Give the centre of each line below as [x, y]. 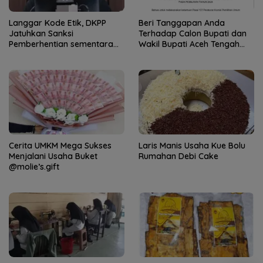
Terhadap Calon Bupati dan [193, 33]
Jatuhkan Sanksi [41, 33]
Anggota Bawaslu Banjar [58, 54]
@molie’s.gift [34, 166]
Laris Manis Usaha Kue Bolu [192, 145]
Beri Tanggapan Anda [182, 23]
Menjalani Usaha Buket [53, 156]
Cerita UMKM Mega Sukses [60, 145]
